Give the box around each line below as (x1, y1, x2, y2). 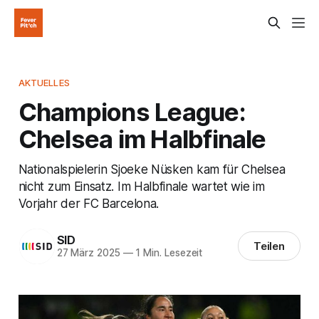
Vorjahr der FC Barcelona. (18, 195, 159, 211)
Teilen (253, 239, 286, 253)
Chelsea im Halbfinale (18, 123, 266, 154)
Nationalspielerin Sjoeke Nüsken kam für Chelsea (18, 161, 286, 177)
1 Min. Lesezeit (132, 247, 203, 259)
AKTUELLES (18, 76, 70, 88)
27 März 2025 (56, 247, 120, 259)
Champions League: (18, 96, 246, 127)
